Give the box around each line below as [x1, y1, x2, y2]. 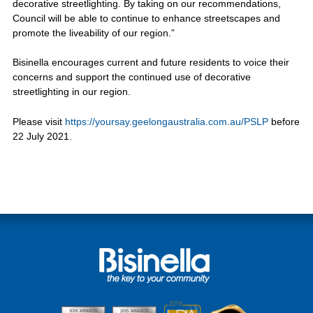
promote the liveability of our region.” [12, 27, 175, 38]
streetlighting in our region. [12, 86, 131, 98]
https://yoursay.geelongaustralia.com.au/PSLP [64, 115, 268, 127]
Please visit [12, 115, 65, 127]
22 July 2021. [12, 130, 72, 142]
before [268, 115, 300, 127]
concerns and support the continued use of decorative [12, 71, 251, 83]
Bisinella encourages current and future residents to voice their [12, 57, 289, 68]
